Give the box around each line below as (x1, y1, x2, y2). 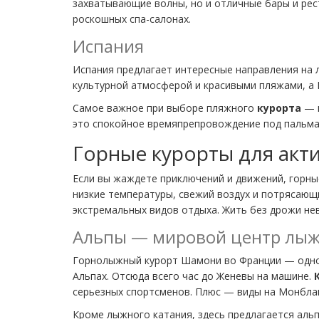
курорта (257, 100, 301, 115)
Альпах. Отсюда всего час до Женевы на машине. (73, 268, 314, 283)
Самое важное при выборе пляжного (73, 100, 257, 115)
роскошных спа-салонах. (73, 11, 191, 26)
